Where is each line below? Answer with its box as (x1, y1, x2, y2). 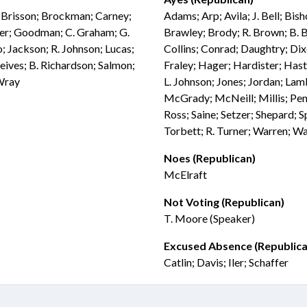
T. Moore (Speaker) (164, 212, 255, 225)
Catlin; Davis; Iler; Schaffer (164, 256, 288, 269)
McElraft (164, 168, 207, 181)
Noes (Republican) (164, 151, 256, 164)
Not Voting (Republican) (164, 195, 284, 208)
